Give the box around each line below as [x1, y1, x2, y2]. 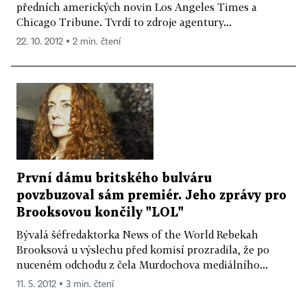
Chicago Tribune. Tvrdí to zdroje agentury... [16, 15, 232, 28]
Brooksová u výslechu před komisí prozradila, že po [16, 243, 269, 256]
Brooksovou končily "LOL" [16, 207, 184, 219]
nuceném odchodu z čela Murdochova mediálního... [16, 258, 268, 271]
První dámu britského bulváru [16, 173, 212, 185]
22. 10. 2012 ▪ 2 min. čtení [16, 36, 121, 47]
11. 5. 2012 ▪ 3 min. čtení [16, 280, 114, 290]
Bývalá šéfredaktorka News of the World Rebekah [16, 228, 258, 241]
